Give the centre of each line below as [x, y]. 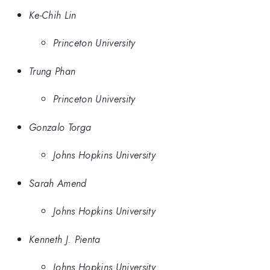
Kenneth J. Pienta [65, 239]
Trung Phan [52, 71]
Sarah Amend [58, 183]
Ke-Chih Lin [53, 15]
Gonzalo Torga [60, 127]
